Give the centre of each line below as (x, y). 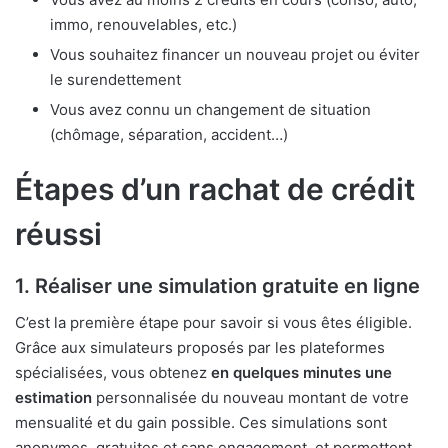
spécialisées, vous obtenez (113, 373)
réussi (58, 234)
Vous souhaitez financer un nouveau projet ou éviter (235, 55)
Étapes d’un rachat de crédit (215, 189)
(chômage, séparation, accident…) (169, 135)
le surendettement (115, 80)
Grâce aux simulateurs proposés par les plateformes (200, 348)
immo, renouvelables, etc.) (143, 25)
